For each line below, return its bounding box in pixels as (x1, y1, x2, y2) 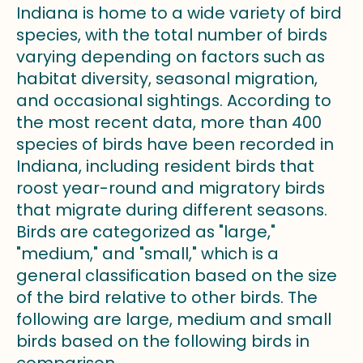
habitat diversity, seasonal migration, (16, 66, 318, 90)
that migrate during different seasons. (16, 198, 327, 221)
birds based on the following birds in (16, 329, 310, 352)
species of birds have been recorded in (16, 132, 334, 156)
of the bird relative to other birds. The (16, 285, 318, 309)
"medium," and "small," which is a (16, 241, 279, 265)
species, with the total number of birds (16, 23, 327, 46)
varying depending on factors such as (16, 45, 325, 68)
